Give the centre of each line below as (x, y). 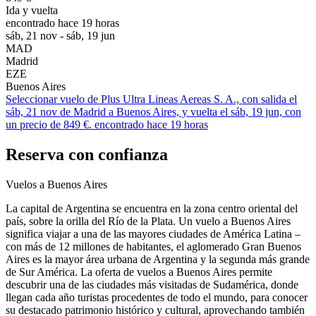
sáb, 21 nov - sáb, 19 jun (60, 35)
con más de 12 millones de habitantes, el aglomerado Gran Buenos (153, 246)
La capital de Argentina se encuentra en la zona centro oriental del (152, 208)
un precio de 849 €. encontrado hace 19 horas (107, 124)
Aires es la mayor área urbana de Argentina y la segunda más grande (158, 259)
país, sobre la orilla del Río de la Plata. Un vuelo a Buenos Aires (148, 221)
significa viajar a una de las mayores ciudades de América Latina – (153, 233)
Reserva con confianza (87, 154)
